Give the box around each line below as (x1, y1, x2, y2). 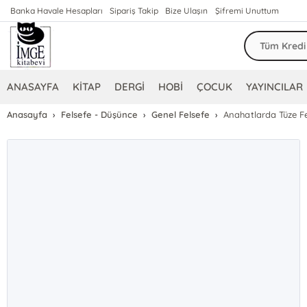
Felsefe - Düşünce (61, 109, 138, 120)
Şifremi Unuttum (214, 5, 279, 16)
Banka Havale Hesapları (10, 5, 103, 16)
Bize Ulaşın (165, 5, 208, 16)
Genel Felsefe (151, 109, 210, 120)
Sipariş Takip (110, 5, 159, 16)
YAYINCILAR (246, 80, 304, 93)
